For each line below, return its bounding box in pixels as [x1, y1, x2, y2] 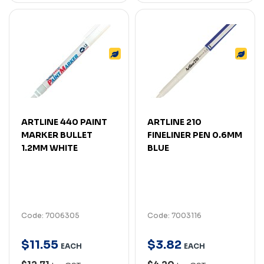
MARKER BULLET [21, 129, 93, 140]
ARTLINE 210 [147, 116, 202, 127]
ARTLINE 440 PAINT [21, 116, 107, 127]
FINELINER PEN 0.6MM [147, 129, 242, 140]
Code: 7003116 [147, 210, 202, 220]
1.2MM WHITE [21, 142, 78, 153]
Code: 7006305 [21, 210, 80, 220]
